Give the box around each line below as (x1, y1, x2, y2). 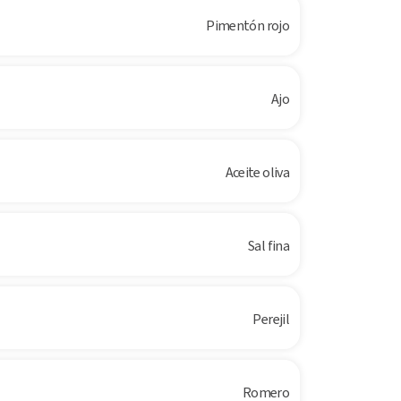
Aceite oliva (225, 163, 290, 183)
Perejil (252, 310, 290, 329)
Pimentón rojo (206, 16, 290, 36)
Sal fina (248, 236, 290, 256)
